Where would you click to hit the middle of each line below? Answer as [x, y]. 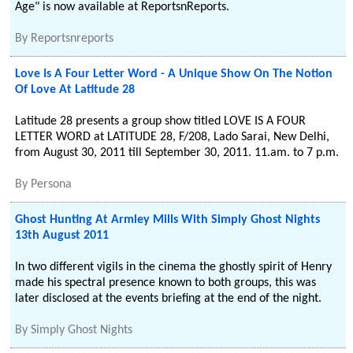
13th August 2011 [62, 236]
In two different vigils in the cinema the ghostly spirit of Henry [174, 267]
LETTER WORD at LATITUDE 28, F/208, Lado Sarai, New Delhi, [173, 137]
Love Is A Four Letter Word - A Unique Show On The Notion [174, 74]
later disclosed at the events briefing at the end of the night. [169, 299]
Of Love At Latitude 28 [75, 90]
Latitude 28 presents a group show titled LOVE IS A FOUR [161, 121]
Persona [52, 184]
